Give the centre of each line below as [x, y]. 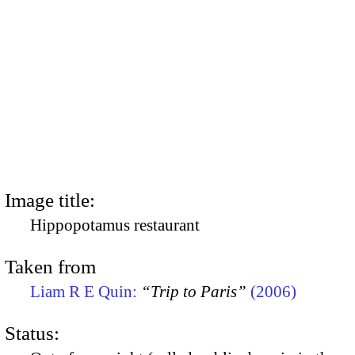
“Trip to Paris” [194, 291]
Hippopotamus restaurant [115, 225]
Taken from [50, 266]
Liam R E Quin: [86, 291]
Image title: [50, 200]
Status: [32, 334]
